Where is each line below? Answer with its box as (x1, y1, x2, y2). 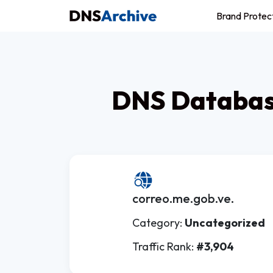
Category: (132, 216, 185, 230)
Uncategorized (185, 216, 265, 230)
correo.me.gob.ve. (132, 191, 234, 206)
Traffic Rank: (132, 239, 196, 253)
